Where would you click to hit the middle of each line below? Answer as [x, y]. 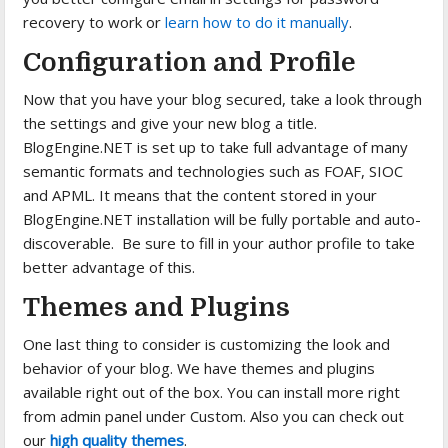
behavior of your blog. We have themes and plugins [199, 367]
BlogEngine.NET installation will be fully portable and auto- [222, 218]
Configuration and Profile [190, 62]
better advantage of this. [109, 266]
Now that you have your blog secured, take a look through [223, 98]
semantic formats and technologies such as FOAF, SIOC [213, 170]
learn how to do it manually [257, 21]
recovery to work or [94, 21]
